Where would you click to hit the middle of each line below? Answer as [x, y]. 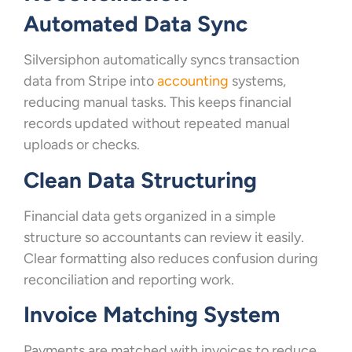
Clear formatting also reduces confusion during [171, 258]
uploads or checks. [82, 145]
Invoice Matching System [152, 315]
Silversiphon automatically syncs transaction [161, 60]
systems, [257, 81]
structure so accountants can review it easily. [164, 237]
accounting [193, 81]
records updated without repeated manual [157, 124]
